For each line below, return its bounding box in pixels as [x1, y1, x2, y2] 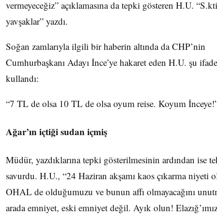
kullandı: [6, 72, 39, 84]
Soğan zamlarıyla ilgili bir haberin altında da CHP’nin [6, 40, 205, 52]
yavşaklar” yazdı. [6, 15, 68, 27]
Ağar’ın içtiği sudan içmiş [6, 124, 107, 138]
